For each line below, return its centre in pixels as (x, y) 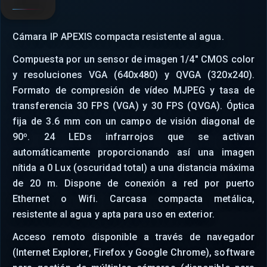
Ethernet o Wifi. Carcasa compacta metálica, (133, 199)
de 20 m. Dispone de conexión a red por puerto (133, 183)
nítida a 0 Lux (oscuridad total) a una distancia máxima (133, 168)
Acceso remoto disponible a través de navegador (133, 237)
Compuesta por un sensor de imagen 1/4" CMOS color (133, 59)
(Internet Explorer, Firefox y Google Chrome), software (133, 252)
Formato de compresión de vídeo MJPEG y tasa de (133, 90)
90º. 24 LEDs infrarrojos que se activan (133, 137)
